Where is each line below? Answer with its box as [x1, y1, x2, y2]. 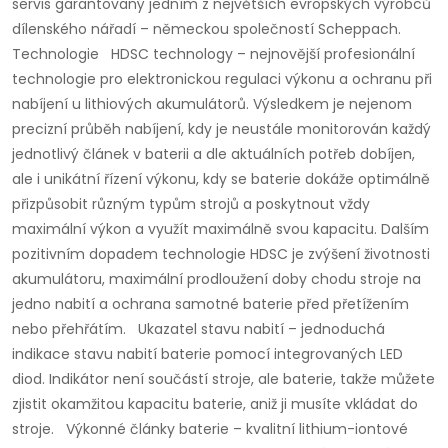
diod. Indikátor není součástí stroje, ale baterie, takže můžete [12, 369, 435, 390]
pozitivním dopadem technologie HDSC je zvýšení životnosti [12, 244, 430, 265]
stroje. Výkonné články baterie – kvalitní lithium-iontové [12, 419, 408, 440]
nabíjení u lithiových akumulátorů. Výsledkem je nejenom [12, 94, 412, 115]
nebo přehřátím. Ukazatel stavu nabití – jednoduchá [12, 319, 385, 340]
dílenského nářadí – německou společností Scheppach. [12, 19, 409, 40]
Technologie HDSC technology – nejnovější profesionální [12, 44, 415, 65]
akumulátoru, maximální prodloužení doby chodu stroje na [12, 269, 421, 290]
